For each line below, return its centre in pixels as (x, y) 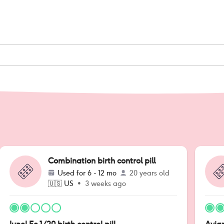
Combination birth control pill (102, 161)
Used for (72, 173)
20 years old (149, 173)
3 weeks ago (105, 183)
